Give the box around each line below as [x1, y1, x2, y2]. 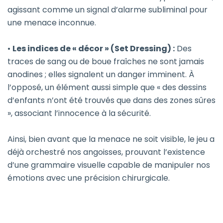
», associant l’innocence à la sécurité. [7, 108, 151, 119]
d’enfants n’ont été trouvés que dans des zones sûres [7, 95, 216, 107]
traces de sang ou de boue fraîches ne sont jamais [7, 56, 204, 68]
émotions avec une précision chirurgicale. [7, 172, 170, 184]
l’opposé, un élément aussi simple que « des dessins [7, 82, 207, 94]
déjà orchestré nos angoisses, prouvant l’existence [7, 146, 205, 158]
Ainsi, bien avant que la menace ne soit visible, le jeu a [7, 133, 215, 145]
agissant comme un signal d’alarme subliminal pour [7, 4, 208, 16]
